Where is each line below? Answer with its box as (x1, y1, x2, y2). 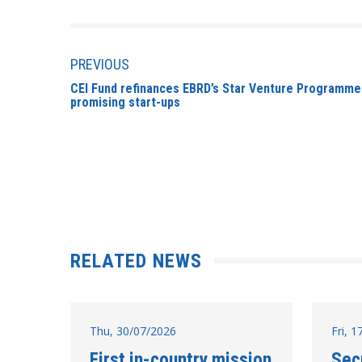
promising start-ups (70, 94, 180, 110)
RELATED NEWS (70, 249, 202, 272)
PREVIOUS (70, 56, 129, 73)
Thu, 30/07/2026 (90, 322, 176, 339)
